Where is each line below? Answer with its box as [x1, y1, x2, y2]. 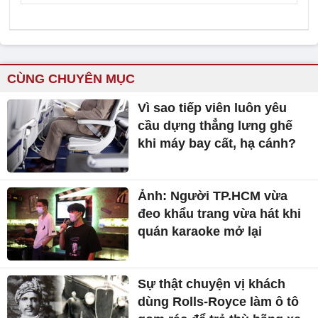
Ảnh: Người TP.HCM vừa [138, 47, 288, 62]
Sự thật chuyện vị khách [138, 135, 286, 150]
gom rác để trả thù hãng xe [138, 170, 302, 185]
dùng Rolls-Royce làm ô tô [138, 153, 300, 168]
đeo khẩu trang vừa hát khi [138, 65, 302, 79]
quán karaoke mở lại [138, 82, 263, 97]
